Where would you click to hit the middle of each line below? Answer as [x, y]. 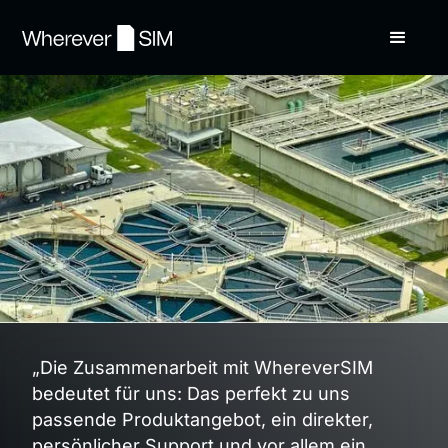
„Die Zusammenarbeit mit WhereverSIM [202, 367]
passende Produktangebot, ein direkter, [202, 419]
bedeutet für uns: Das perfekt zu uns [191, 393]
